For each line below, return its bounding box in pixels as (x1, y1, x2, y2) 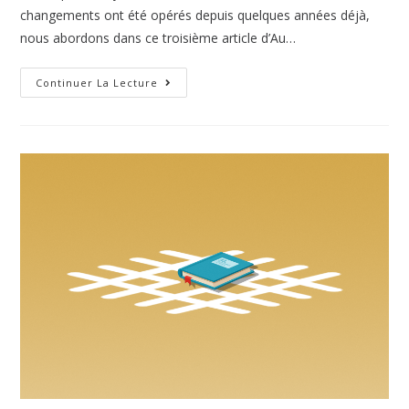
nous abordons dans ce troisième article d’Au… (20, 28, 297, 47)
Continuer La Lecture (36, 75, 159, 89)
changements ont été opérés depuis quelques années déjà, (20, 5, 371, 24)
